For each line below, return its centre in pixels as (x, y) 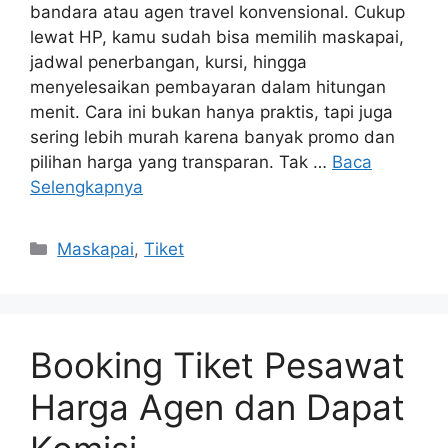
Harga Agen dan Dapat (217, 407)
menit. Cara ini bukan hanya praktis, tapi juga (211, 112)
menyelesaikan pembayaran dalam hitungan (208, 87)
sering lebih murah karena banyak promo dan (212, 137)
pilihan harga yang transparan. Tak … (181, 162)
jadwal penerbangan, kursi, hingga (168, 62)
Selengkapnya (86, 187)
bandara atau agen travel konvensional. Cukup (217, 12)
